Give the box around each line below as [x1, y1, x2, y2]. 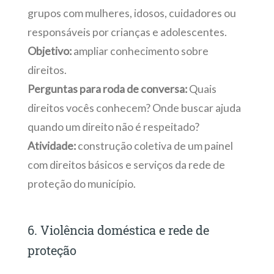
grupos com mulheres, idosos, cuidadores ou [27, 6, 236, 20]
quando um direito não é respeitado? [27, 120, 199, 133]
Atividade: [27, 139, 76, 152]
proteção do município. [27, 177, 136, 190]
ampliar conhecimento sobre [71, 44, 209, 57]
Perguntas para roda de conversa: [27, 82, 187, 95]
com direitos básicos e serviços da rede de [27, 158, 225, 171]
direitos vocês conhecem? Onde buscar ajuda [27, 101, 241, 114]
